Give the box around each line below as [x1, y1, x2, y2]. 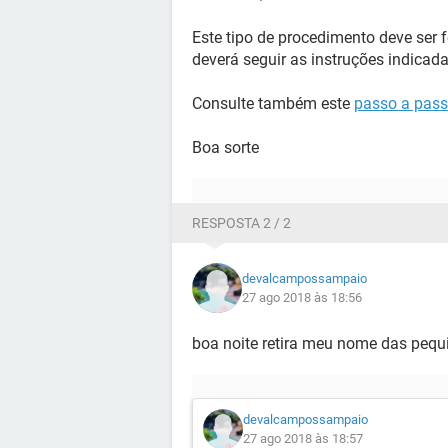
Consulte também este [192, 94, 354, 113]
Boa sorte [192, 138, 259, 157]
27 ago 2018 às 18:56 [242, 290, 362, 305]
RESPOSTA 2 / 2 [192, 215, 291, 231]
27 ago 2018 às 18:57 [243, 431, 363, 446]
